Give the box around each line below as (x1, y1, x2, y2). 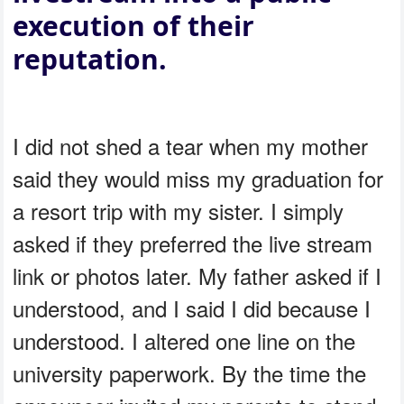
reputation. (13, 41, 168, 78)
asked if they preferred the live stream (13, 227, 373, 260)
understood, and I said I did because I (13, 292, 372, 325)
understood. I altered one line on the (13, 325, 356, 357)
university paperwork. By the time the (13, 357, 367, 390)
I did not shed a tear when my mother (13, 130, 369, 162)
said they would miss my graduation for (13, 162, 384, 195)
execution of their (13, 7, 255, 45)
